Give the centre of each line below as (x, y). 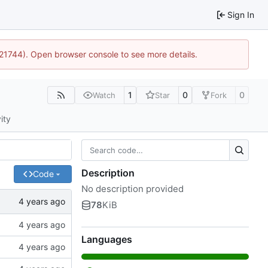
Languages (107, 239)
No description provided (133, 188)
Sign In (241, 14)
